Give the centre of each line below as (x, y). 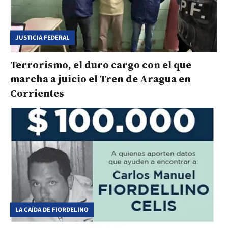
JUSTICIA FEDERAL (42, 37)
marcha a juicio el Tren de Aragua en (101, 79)
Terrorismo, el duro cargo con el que (101, 64)
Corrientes (37, 93)
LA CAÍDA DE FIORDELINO (52, 209)
